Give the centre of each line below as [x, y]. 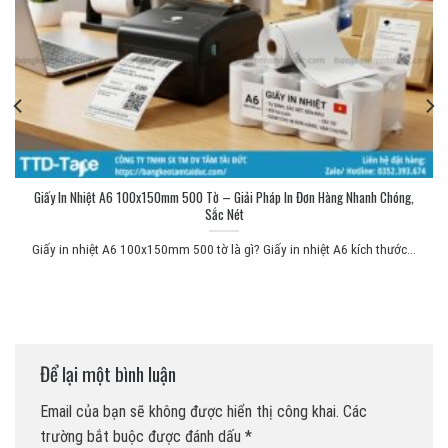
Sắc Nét [224, 214]
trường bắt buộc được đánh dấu [142, 436]
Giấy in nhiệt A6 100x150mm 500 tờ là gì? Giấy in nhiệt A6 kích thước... [224, 248]
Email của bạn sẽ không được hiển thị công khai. [189, 411]
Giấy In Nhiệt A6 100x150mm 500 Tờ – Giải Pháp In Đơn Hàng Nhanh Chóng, [224, 197]
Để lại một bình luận [110, 374]
